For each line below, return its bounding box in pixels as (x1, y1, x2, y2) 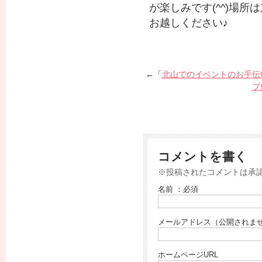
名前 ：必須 (158, 185, 198, 194)
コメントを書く (158, 150, 247, 163)
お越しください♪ (149, 17, 228, 29)
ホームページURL (158, 251, 218, 259)
